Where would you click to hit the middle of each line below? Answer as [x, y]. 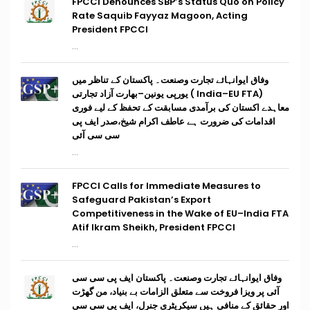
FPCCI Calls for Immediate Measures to [166, 186]
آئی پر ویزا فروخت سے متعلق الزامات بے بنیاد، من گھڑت [176, 292]
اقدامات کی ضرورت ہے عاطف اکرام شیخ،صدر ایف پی [174, 121]
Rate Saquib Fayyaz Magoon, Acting [160, 16]
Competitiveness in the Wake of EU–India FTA [180, 213]
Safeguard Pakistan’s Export [142, 200]
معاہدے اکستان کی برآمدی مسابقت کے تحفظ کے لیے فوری [181, 108]
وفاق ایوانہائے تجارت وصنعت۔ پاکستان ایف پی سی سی [177, 278]
